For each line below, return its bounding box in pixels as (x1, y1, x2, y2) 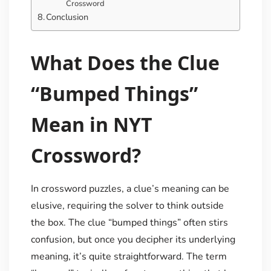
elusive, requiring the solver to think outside (30, 198, 224, 212)
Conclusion (46, 11, 89, 24)
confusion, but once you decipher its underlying (30, 232, 235, 246)
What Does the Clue (30, 49, 220, 76)
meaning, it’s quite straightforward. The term (30, 249, 227, 263)
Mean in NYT (30, 111, 152, 137)
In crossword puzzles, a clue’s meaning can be (30, 181, 229, 195)
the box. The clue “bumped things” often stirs (30, 215, 228, 229)
